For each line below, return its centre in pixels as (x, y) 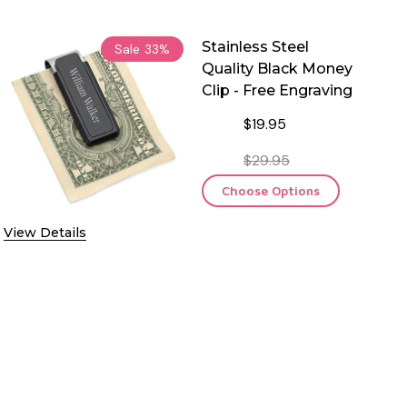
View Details (45, 232)
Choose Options (271, 190)
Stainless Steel (255, 46)
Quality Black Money (277, 68)
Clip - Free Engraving (277, 90)
